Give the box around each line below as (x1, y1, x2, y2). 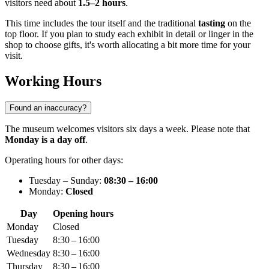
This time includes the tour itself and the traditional (5, 18, 198, 29)
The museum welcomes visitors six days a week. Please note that (5, 124, 250, 134)
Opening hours (53, 208, 113, 219)
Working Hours (5, 73, 101, 89)
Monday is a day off (5, 134, 85, 145)
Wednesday (7, 248, 50, 259)
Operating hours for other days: (5, 155, 123, 166)
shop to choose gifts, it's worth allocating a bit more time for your (5, 40, 250, 50)
